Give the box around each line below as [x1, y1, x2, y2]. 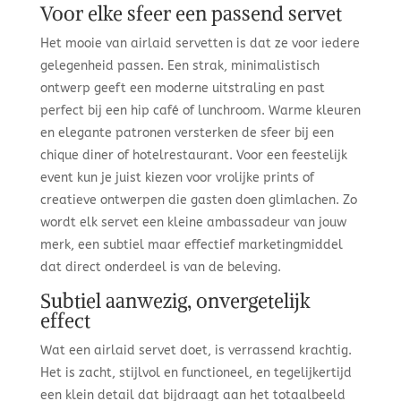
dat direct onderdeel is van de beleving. [39, 260, 281, 275]
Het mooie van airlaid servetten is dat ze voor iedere [39, 36, 360, 51]
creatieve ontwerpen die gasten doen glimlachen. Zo [39, 192, 357, 208]
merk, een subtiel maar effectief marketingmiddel [39, 237, 343, 252]
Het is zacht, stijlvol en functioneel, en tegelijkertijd [39, 365, 352, 380]
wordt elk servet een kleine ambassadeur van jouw [39, 215, 346, 230]
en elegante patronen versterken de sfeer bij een [39, 125, 334, 141]
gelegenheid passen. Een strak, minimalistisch [39, 58, 320, 73]
